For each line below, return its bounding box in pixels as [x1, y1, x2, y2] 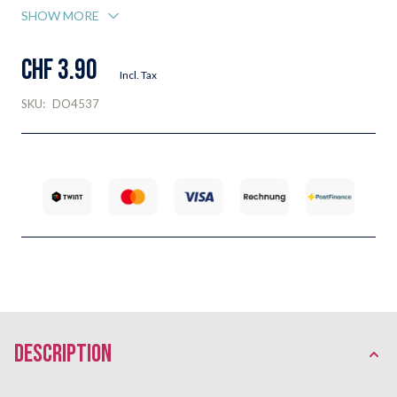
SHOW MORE [21, 8, 99, 23]
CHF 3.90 [21, 53, 97, 88]
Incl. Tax [120, 68, 157, 82]
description [14, 339, 112, 369]
